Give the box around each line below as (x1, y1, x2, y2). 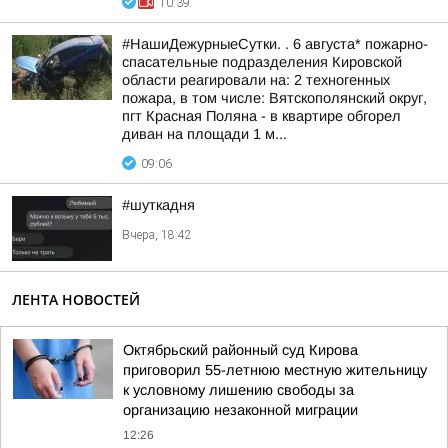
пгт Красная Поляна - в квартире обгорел (122, 108, 401, 124)
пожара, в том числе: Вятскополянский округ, (122, 90, 427, 106)
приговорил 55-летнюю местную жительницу (123, 362, 427, 378)
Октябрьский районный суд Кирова (123, 342, 358, 358)
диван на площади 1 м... (122, 126, 287, 142)
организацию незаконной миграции (123, 402, 358, 418)
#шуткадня (122, 197, 195, 213)
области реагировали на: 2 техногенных (122, 72, 390, 88)
